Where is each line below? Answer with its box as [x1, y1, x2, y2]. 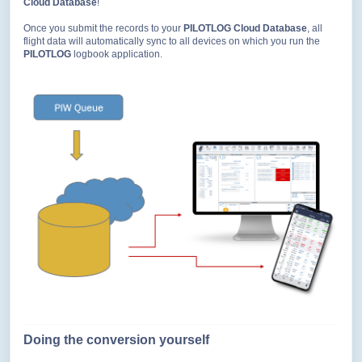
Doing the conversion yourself [23, 333, 209, 347]
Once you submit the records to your [23, 23, 183, 35]
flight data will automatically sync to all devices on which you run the [23, 36, 320, 48]
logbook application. [71, 48, 162, 61]
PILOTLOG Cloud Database [183, 23, 307, 35]
